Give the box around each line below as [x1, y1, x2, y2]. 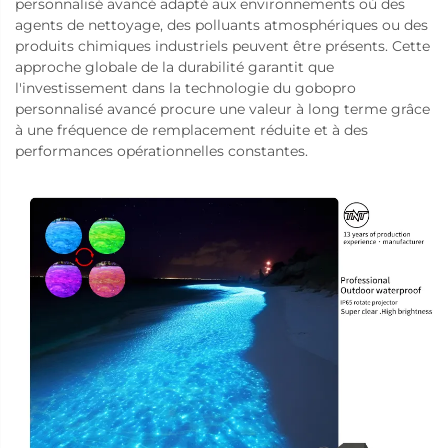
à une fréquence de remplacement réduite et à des [15, 120, 368, 139]
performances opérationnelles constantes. [15, 141, 308, 160]
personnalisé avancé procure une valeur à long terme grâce [15, 99, 430, 118]
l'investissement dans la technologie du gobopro [15, 78, 356, 97]
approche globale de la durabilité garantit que [15, 57, 334, 76]
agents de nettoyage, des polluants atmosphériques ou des [15, 15, 428, 34]
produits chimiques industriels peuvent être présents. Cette [15, 36, 430, 55]
